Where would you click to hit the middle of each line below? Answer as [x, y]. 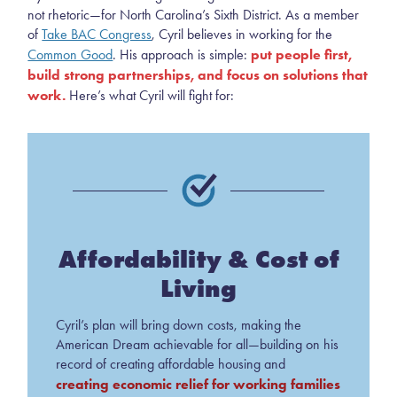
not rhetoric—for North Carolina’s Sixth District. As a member [194, 14]
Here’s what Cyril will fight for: [150, 95]
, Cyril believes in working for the [242, 34]
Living [198, 288]
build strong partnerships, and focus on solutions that [198, 74]
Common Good [70, 54]
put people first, [302, 54]
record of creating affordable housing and [170, 364]
